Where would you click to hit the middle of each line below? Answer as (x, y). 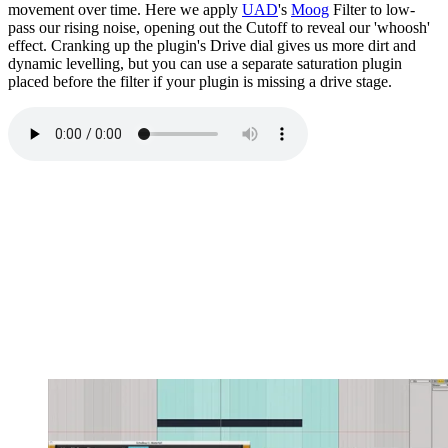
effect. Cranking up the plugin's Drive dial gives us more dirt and (212, 46)
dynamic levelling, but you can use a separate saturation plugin (205, 64)
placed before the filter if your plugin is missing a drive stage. (200, 82)
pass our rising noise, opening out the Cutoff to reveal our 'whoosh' (219, 28)
